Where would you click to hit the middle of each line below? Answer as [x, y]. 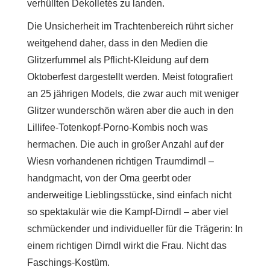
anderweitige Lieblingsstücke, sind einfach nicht [129, 195]
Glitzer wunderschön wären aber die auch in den [130, 110]
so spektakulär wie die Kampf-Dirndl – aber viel [128, 212]
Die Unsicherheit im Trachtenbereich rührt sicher [130, 26]
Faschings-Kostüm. [68, 262]
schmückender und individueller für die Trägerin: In [135, 228]
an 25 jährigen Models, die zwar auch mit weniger [133, 93]
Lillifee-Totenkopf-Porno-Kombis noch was [118, 127]
